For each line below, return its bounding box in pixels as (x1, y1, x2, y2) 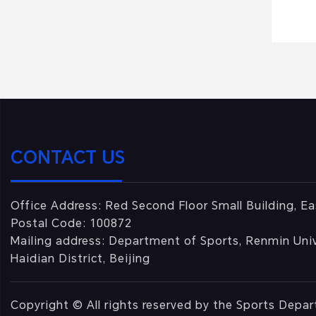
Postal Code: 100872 (11, 217, 132, 230)
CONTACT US (11, 148, 125, 168)
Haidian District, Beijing (11, 252, 150, 265)
